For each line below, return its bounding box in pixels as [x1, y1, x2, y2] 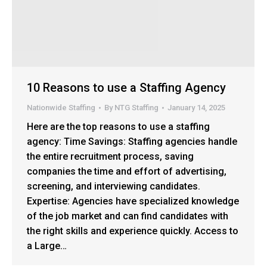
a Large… [27, 240, 67, 252]
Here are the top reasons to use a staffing [27, 120, 210, 132]
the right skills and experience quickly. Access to [27, 225, 238, 237]
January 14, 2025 [167, 103, 225, 112]
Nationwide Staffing [27, 103, 95, 112]
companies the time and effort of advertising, [27, 165, 226, 177]
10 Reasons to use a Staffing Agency [27, 80, 226, 95]
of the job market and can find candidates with [27, 210, 228, 222]
